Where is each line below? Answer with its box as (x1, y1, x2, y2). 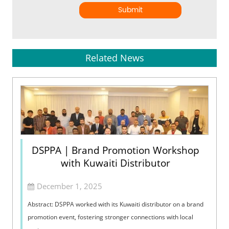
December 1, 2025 (37, 180, 103, 191)
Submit (118, 4, 143, 16)
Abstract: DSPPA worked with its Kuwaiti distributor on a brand (28, 199, 204, 209)
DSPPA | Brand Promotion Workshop (32, 143, 199, 157)
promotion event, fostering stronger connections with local (28, 212, 194, 221)
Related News (85, 51, 144, 64)
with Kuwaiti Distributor (61, 156, 170, 170)
